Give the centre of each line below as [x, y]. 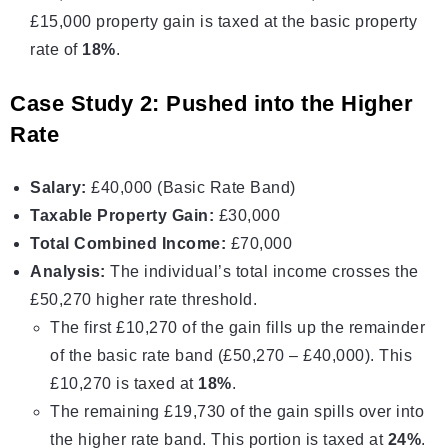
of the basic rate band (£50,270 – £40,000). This [231, 356]
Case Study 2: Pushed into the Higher [211, 104]
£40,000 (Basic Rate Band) [191, 188]
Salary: [58, 188]
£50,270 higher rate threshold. [143, 300]
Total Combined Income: [128, 244]
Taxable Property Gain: [122, 216]
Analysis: [68, 272]
